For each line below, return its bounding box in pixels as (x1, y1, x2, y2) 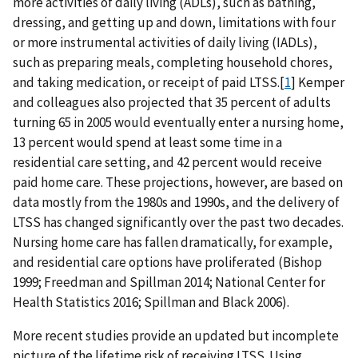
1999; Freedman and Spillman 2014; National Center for (13, 273, 325, 292)
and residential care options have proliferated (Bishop (13, 253, 322, 272)
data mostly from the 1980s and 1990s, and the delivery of (13, 193, 340, 212)
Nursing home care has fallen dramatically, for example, (13, 233, 332, 252)
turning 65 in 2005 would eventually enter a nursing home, (13, 113, 344, 132)
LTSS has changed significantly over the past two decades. (13, 213, 344, 232)
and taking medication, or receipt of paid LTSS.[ (13, 74, 284, 92)
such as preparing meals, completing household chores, (13, 54, 332, 72)
